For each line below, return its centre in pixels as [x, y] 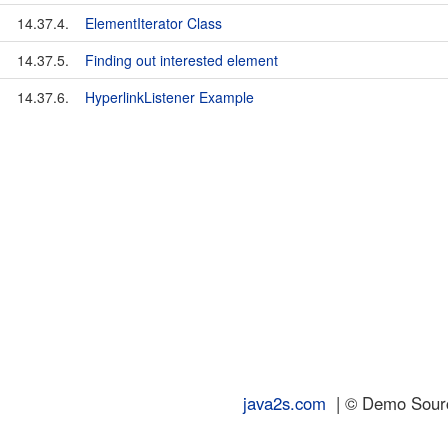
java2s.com [284, 403]
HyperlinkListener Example [169, 97]
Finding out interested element [181, 60]
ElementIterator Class [153, 23]
